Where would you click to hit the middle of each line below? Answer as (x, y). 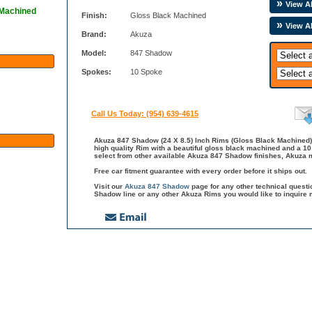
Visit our (109, 187)
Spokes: (96, 72)
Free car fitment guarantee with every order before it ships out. (201, 171)
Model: (94, 53)
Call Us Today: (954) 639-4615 (145, 114)
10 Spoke (146, 72)
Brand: (94, 34)
